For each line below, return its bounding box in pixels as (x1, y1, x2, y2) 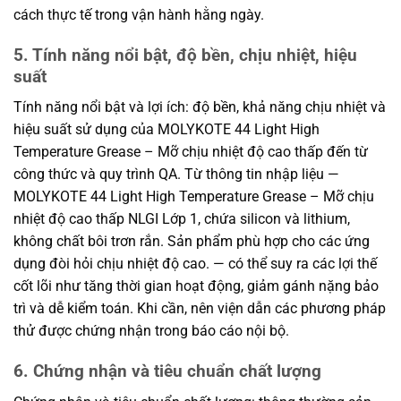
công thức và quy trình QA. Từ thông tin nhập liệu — (13, 166, 339, 183)
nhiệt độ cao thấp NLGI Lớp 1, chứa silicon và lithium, (13, 210, 350, 228)
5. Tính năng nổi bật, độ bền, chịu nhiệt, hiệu (13, 44, 357, 65)
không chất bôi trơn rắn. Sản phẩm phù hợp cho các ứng (13, 233, 370, 251)
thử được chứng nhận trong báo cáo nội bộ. (13, 322, 289, 340)
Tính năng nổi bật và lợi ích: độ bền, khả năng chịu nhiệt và (13, 98, 386, 116)
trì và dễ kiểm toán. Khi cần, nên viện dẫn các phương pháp (13, 300, 386, 318)
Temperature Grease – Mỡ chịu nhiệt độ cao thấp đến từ (13, 143, 368, 161)
